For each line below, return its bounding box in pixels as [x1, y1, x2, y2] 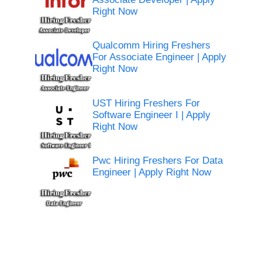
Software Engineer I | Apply [92, 109, 211, 120]
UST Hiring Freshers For [92, 97, 201, 109]
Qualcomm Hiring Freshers [92, 40, 211, 51]
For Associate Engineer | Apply [92, 51, 227, 63]
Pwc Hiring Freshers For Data [92, 155, 223, 167]
